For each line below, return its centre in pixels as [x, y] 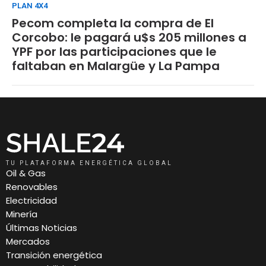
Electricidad [31, 200]
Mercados [28, 241]
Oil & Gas [26, 173]
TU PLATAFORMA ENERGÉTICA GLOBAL [89, 163]
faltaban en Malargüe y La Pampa [116, 66]
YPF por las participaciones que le [114, 51]
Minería [22, 214]
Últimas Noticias [42, 227]
